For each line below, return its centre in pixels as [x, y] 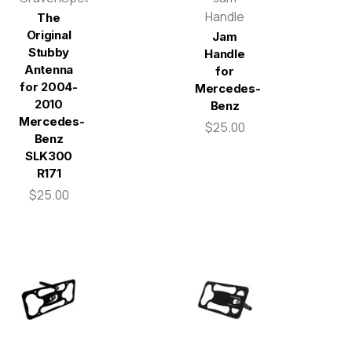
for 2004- [49, 86]
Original [49, 35]
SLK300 [49, 156]
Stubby [49, 52]
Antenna [49, 69]
